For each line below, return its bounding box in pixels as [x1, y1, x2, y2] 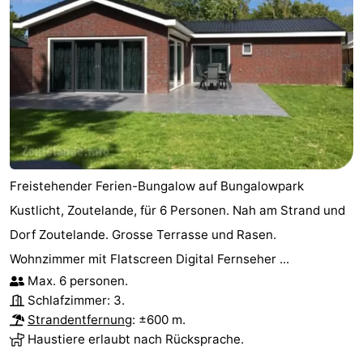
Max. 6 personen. [28, 272, 128, 288]
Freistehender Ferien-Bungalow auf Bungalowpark [10, 177, 304, 194]
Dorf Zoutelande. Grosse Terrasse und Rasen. [10, 226, 276, 242]
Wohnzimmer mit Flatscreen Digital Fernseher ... [10, 250, 289, 267]
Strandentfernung [28, 311, 132, 327]
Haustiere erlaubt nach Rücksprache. [28, 331, 244, 347]
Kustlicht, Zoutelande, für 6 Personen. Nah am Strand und [10, 202, 345, 218]
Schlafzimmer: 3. [28, 292, 125, 308]
